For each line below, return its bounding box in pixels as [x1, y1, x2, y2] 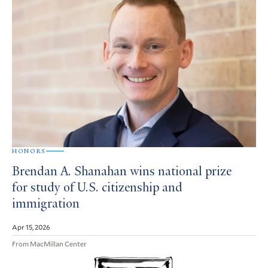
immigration [12, 197, 80, 211]
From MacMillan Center [12, 238, 87, 248]
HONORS [12, 147, 46, 155]
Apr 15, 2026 [12, 221, 50, 232]
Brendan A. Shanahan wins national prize [12, 165, 232, 179]
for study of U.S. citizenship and [12, 181, 182, 195]
